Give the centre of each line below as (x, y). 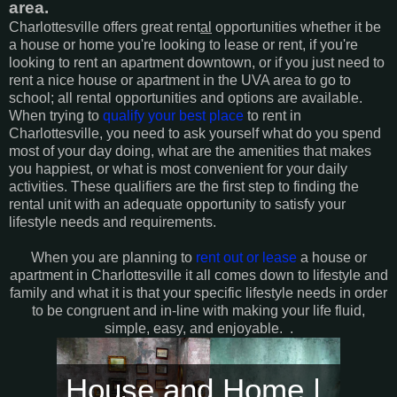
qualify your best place (173, 115)
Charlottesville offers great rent (105, 27)
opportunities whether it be (296, 27)
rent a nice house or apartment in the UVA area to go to (180, 80)
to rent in (272, 115)
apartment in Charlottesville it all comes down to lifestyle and (198, 275)
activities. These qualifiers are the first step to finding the (184, 186)
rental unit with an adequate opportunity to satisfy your (177, 204)
